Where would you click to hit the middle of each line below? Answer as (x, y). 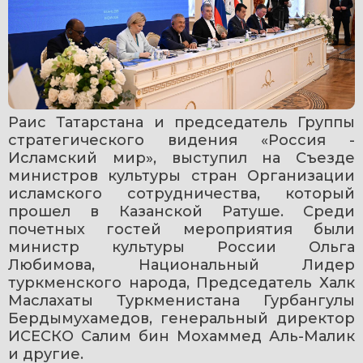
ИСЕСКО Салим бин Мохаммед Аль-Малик (181, 336)
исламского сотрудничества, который (181, 193)
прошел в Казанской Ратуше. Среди (181, 211)
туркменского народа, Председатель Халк (181, 282)
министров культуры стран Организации (181, 175)
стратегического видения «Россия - (181, 140)
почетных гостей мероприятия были (181, 229)
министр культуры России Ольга (181, 247)
